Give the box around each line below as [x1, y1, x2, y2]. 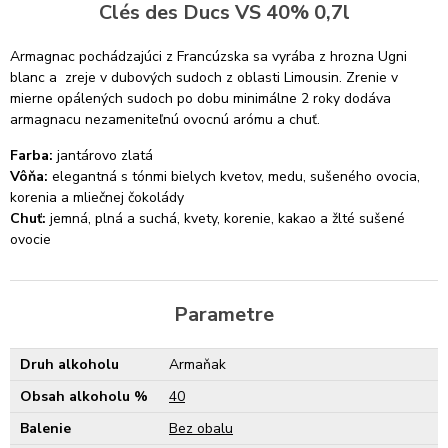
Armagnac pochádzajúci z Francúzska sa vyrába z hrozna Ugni [10, 47, 407, 66]
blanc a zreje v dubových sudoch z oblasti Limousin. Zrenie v [10, 68, 398, 87]
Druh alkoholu [20, 355, 119, 374]
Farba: [10, 146, 53, 165]
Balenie [20, 419, 71, 438]
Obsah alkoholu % [20, 387, 148, 406]
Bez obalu [169, 419, 233, 438]
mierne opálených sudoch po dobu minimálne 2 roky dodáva [10, 89, 391, 108]
